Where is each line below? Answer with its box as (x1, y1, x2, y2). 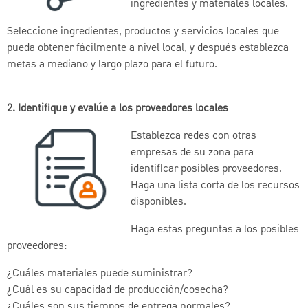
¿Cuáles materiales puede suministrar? (7, 265, 192, 282)
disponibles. (131, 193, 186, 210)
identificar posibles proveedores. (131, 160, 282, 177)
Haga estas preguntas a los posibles (131, 221, 299, 238)
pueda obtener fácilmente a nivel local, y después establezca (7, 39, 289, 56)
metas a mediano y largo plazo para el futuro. (7, 56, 217, 73)
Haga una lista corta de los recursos (131, 177, 300, 194)
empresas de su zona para (131, 144, 254, 161)
